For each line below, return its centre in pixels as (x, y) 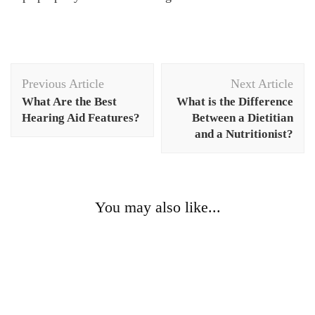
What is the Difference (235, 102)
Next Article (262, 84)
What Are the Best (69, 102)
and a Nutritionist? (244, 134)
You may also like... (157, 207)
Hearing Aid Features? (81, 118)
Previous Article (63, 84)
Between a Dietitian (243, 118)
